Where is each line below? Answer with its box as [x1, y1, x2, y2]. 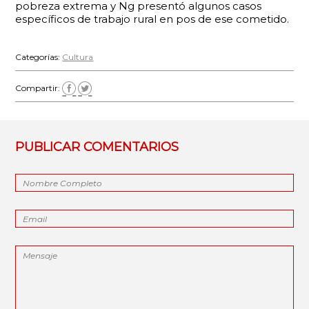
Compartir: [15, 82, 63, 93]
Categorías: [15, 51, 63, 62]
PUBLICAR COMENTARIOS [15, 139, 179, 154]
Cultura [62, 51, 94, 62]
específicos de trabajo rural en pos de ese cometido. [15, 12, 290, 26]
